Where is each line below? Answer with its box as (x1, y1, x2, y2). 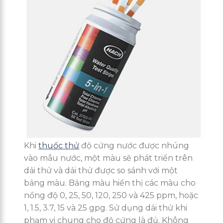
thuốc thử (38, 140, 80, 150)
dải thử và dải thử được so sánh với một (24, 165, 178, 175)
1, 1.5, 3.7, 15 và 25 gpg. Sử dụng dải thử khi (24, 203, 188, 213)
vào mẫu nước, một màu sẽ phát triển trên (24, 153, 193, 163)
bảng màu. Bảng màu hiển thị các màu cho (24, 178, 196, 188)
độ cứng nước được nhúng (79, 140, 190, 150)
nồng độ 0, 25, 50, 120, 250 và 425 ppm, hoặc (24, 190, 199, 200)
